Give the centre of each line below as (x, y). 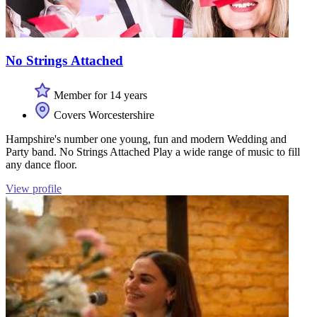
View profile (34, 189)
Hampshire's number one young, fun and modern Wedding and (146, 139)
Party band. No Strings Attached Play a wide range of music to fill (153, 152)
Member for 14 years (99, 96)
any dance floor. (41, 165)
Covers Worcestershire (103, 115)
